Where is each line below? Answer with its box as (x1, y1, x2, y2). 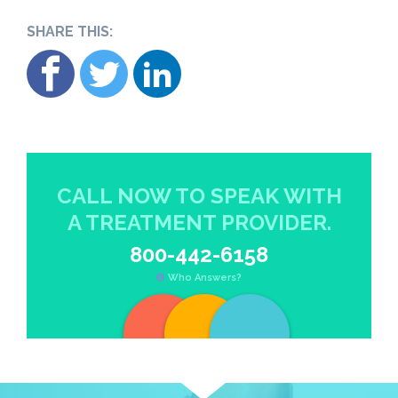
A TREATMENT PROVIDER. (67, 209, 331, 235)
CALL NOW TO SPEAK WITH (56, 182, 342, 209)
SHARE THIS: (27, 22, 113, 40)
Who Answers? (168, 271, 242, 283)
